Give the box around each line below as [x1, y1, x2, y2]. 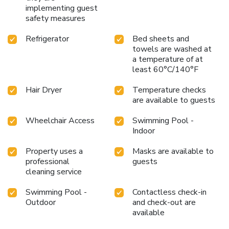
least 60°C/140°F [132, 64, 198, 76]
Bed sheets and [132, 33, 189, 45]
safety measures [26, 13, 85, 25]
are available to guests [132, 95, 215, 106]
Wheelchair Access [26, 115, 95, 127]
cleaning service [26, 166, 82, 178]
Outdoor [26, 197, 56, 209]
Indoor [132, 125, 155, 137]
